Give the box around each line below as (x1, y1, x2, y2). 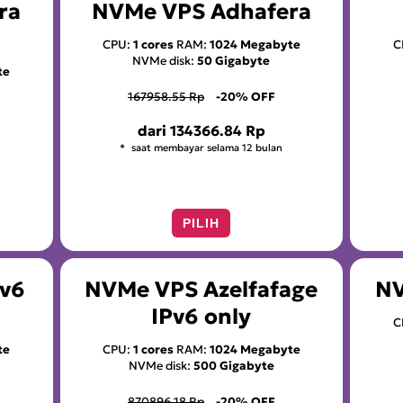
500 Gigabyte (193, 358, 274, 373)
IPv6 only (151, 303, 252, 330)
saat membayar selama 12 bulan (129, 141, 283, 155)
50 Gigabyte (197, 52, 271, 68)
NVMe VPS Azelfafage (85, 276, 318, 303)
